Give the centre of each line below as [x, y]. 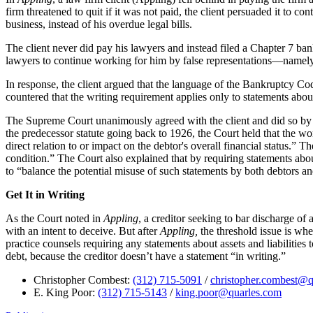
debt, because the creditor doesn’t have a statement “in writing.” [146, 256]
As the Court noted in [54, 219]
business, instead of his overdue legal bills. [99, 24]
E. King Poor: [66, 293]
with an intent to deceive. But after [83, 231]
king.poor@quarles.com [228, 293]
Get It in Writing [45, 195]
